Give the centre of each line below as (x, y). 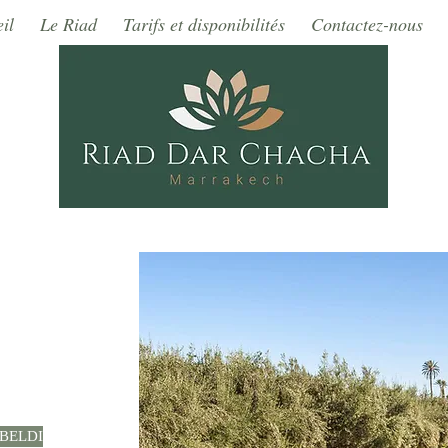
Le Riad (68, 24)
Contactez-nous (367, 24)
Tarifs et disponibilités (204, 24)
